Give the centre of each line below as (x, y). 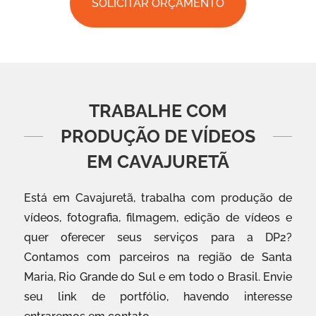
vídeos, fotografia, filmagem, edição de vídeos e (158, 218)
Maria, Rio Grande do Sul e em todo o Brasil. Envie (158, 277)
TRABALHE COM (158, 111)
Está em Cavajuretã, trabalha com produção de (158, 198)
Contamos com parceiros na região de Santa (158, 257)
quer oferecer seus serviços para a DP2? (158, 238)
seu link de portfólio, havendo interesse (158, 297)
